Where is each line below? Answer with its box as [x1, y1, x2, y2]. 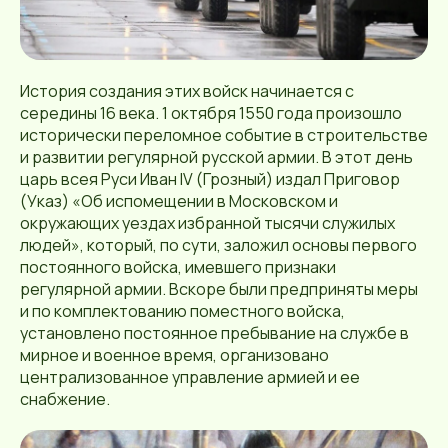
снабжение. [20, 387, 110, 410]
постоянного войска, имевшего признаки [20, 255, 336, 278]
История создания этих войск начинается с [20, 79, 354, 102]
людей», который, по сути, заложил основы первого [20, 233, 417, 256]
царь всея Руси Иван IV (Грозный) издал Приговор [20, 167, 400, 190]
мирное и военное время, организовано [20, 343, 329, 366]
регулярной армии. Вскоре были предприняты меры [20, 277, 418, 300]
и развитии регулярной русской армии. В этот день [20, 145, 413, 168]
